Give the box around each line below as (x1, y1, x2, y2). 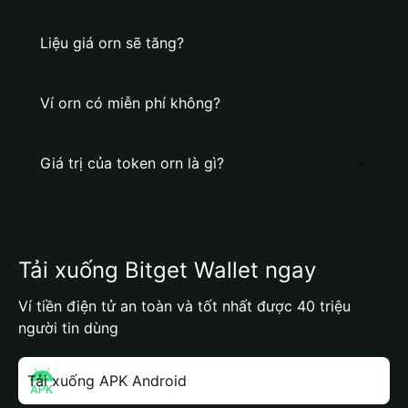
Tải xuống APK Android (27, 372, 187, 390)
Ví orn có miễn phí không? (40, 94, 220, 112)
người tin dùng (18, 319, 118, 337)
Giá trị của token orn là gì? (40, 154, 224, 172)
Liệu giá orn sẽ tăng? (40, 34, 184, 52)
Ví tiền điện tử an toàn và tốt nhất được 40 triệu (18, 297, 351, 315)
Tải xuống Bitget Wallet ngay (18, 257, 316, 283)
